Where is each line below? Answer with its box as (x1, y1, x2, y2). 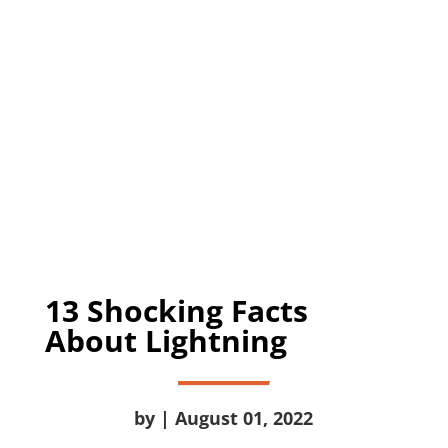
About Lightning (44, 320, 287, 361)
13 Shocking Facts (44, 290, 308, 331)
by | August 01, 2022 (134, 406, 314, 430)
